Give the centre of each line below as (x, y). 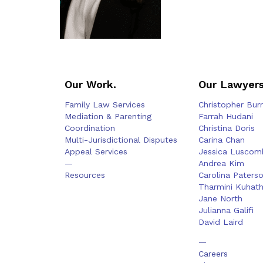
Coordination (90, 128)
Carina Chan (222, 139)
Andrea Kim (222, 163)
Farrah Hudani (226, 116)
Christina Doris (227, 128)
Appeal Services (96, 151)
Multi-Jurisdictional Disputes (121, 139)
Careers (213, 254)
